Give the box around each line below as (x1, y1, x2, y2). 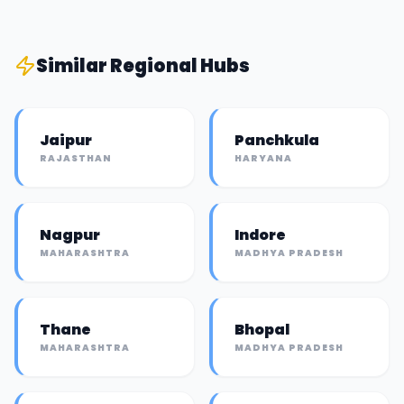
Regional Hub (110, 53, 239, 78)
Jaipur (40, 130, 92, 151)
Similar (36, 53, 110, 78)
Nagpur (40, 225, 100, 245)
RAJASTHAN (40, 151, 112, 165)
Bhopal (234, 319, 289, 340)
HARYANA (234, 151, 292, 165)
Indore (234, 225, 286, 245)
